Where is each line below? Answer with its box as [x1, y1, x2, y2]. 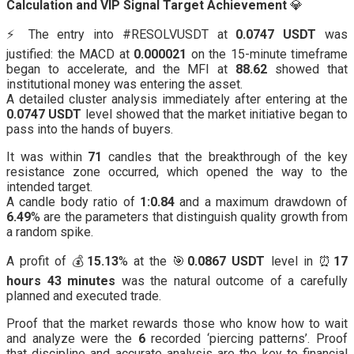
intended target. [6, 179, 92, 194]
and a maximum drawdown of [175, 194, 348, 209]
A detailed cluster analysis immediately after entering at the [6, 91, 348, 107]
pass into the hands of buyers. [6, 121, 173, 137]
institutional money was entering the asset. [6, 76, 243, 92]
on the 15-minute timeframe [186, 46, 348, 62]
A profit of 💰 [6, 253, 87, 269]
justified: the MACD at [6, 46, 134, 62]
